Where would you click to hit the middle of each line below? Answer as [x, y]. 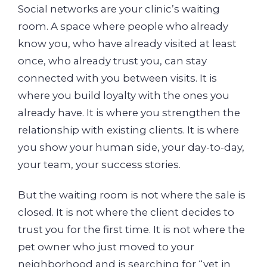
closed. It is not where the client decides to [126, 212]
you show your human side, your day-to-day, [131, 147]
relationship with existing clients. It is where [128, 130]
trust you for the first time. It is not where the [131, 230]
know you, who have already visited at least [127, 43]
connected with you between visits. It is [117, 78]
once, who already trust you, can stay [112, 60]
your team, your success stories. [99, 164]
